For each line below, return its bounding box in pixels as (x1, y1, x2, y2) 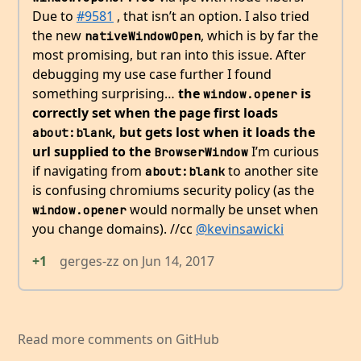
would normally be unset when (127, 200, 318, 218)
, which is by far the (201, 26, 318, 44)
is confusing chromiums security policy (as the (32, 180, 314, 199)
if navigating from (32, 161, 145, 180)
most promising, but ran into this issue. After (32, 45, 306, 64)
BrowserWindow (154, 143, 248, 160)
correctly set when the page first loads (32, 103, 278, 122)
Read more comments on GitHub (18, 330, 220, 349)
